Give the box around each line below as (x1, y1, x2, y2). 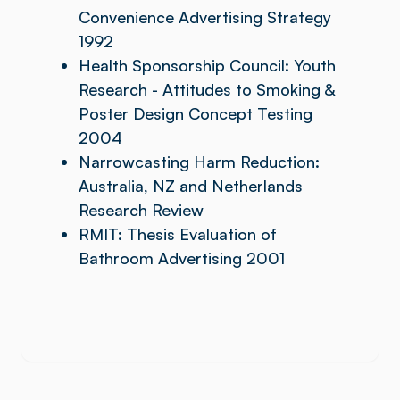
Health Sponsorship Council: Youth (79, 55, 336, 75)
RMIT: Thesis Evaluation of (79, 224, 277, 244)
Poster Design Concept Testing (79, 104, 312, 123)
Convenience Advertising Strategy (79, 7, 331, 27)
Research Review (79, 200, 204, 220)
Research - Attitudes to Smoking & (79, 79, 335, 99)
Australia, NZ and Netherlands (79, 176, 303, 196)
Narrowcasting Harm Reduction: (79, 152, 320, 171)
